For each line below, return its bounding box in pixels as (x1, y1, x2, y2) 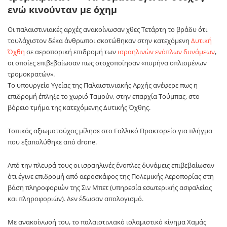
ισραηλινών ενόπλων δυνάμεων (118, 47, 215, 56)
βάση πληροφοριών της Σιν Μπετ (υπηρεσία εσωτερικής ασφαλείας (8, 182, 212, 192)
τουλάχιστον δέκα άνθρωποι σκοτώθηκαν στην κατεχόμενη (8, 35, 191, 45)
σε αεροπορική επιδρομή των (25, 47, 118, 56)
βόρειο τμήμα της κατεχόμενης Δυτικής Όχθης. (8, 102, 150, 112)
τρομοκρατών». (8, 69, 55, 79)
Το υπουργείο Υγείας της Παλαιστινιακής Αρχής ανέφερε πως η (8, 80, 198, 90)
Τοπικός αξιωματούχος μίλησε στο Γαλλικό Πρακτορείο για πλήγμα (8, 126, 212, 135)
